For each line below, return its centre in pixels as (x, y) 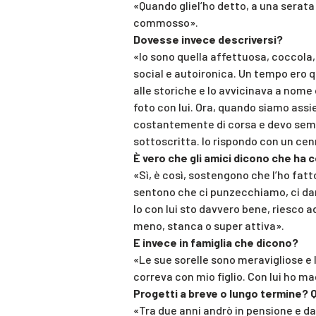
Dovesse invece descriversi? (208, 39)
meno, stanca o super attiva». (209, 226)
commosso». (166, 23)
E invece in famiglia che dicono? (216, 243)
